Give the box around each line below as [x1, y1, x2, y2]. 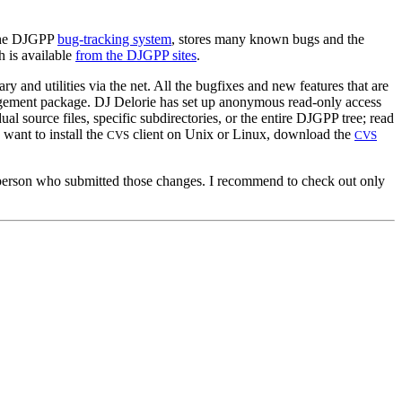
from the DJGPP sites [75, 47, 197, 63]
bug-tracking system [57, 31, 171, 47]
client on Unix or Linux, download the [129, 126, 354, 142]
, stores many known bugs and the [171, 31, 364, 47]
